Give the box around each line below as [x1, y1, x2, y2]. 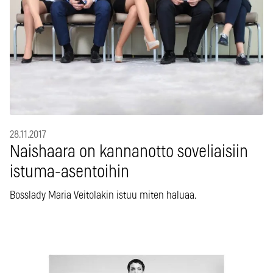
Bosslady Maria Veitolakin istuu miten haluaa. [10, 190, 197, 201]
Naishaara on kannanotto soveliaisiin [10, 143, 248, 161]
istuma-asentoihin [10, 163, 129, 181]
